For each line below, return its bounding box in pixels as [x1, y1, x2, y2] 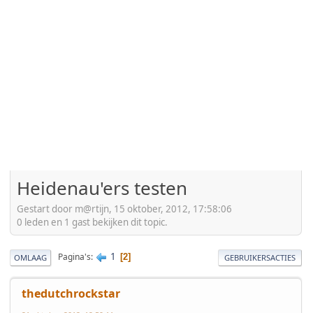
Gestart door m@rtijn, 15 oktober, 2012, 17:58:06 [17, 202, 232, 215]
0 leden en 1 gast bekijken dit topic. [17, 215, 168, 228]
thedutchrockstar [22, 285, 120, 301]
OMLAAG [14, 252, 47, 263]
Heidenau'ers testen [17, 175, 187, 201]
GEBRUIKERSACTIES [224, 252, 296, 263]
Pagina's [58, 251, 91, 263]
